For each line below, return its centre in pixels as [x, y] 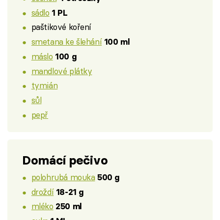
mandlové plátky [62, 71]
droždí [42, 192]
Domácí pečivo [65, 161]
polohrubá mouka [63, 177]
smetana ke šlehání [67, 42]
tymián [44, 85]
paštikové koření [61, 27]
